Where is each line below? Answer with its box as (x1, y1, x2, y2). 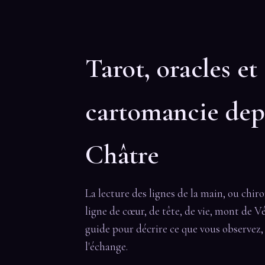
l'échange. (85, 239, 128, 253)
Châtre (85, 137, 159, 171)
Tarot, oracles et (85, 51, 258, 85)
